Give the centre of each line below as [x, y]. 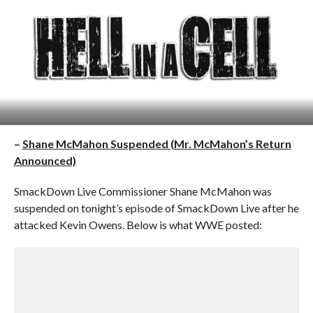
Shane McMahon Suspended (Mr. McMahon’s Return [156, 144]
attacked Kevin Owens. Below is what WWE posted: [138, 225]
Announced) [45, 160]
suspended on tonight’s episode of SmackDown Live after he [156, 208]
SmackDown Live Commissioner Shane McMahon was [143, 191]
